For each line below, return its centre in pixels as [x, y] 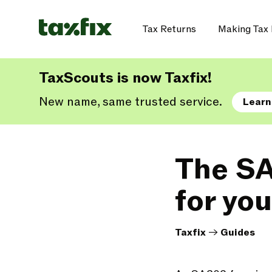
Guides [238, 233]
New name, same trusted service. [132, 102]
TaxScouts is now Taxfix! [125, 78]
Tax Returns [169, 29]
